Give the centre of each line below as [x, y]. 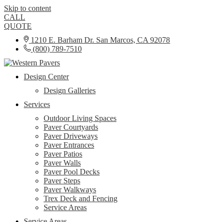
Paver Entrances [69, 145]
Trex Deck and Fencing [81, 198]
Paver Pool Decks [72, 172]
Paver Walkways [70, 190]
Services [37, 104]
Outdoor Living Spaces [80, 118]
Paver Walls [62, 163]
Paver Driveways [71, 136]
